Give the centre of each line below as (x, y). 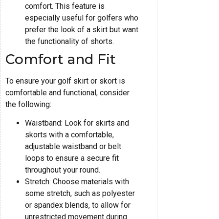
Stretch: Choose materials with (77, 182)
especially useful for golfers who (82, 18)
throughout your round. (63, 170)
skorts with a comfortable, (69, 135)
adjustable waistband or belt (73, 147)
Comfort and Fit (61, 59)
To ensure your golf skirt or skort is (65, 81)
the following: (28, 104)
